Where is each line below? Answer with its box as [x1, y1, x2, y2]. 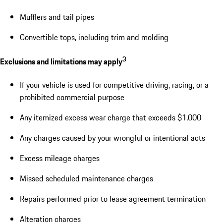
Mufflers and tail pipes [20, 10, 94, 23]
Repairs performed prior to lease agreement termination [20, 192, 206, 205]
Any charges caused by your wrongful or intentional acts [20, 131, 205, 144]
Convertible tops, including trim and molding [20, 31, 168, 43]
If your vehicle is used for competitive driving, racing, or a [20, 78, 209, 91]
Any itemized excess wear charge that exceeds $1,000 [20, 111, 201, 123]
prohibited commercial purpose [20, 91, 124, 103]
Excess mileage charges [20, 152, 100, 164]
